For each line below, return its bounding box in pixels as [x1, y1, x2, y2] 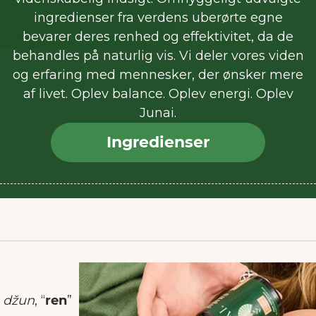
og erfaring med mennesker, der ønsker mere [13, 67, 303, 83]
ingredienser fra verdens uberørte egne [33, 10, 283, 25]
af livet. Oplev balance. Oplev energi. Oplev [23, 86, 293, 102]
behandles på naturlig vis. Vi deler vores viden [12, 48, 304, 63]
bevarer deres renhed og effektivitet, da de [23, 29, 293, 44]
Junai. [140, 105, 176, 121]
